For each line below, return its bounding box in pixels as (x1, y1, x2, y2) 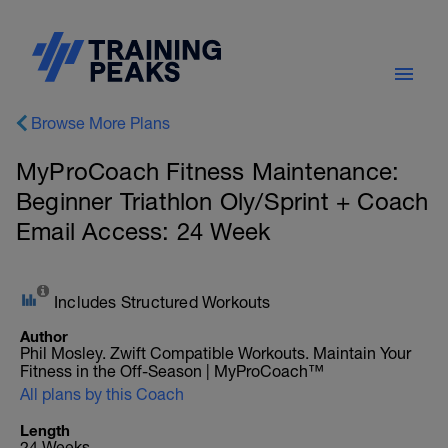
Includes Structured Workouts (54, 293, 271, 311)
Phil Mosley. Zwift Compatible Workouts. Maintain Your (20, 344, 411, 362)
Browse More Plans (31, 114, 170, 132)
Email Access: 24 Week (16, 217, 271, 245)
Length (20, 421, 70, 439)
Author (20, 327, 68, 345)
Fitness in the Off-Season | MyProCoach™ (20, 362, 324, 380)
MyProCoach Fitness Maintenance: (16, 157, 400, 185)
